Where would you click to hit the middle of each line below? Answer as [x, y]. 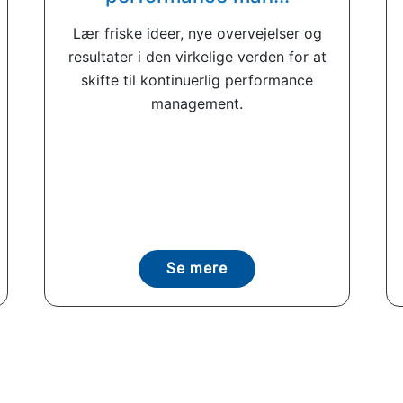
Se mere [197, 269]
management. [197, 103]
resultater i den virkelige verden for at [197, 57]
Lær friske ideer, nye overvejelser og [197, 33]
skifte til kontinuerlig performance [197, 80]
